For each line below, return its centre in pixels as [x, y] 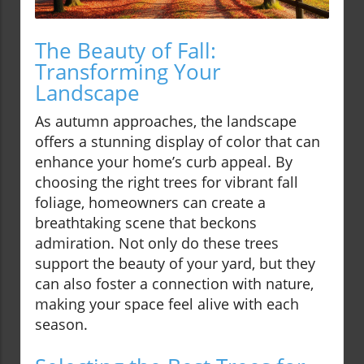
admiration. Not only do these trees [157, 243]
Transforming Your [128, 72]
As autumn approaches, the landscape [166, 121]
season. [61, 325]
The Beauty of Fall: [126, 51]
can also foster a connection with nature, [174, 284]
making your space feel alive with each [167, 304]
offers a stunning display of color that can [178, 142]
